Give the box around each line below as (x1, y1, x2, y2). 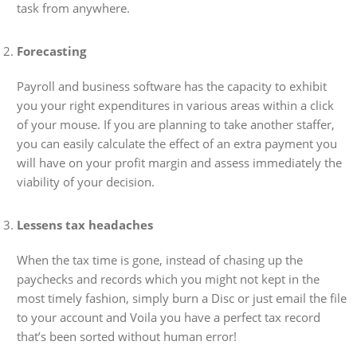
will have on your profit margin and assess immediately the (17, 155, 343, 171)
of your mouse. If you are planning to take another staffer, (17, 116, 335, 132)
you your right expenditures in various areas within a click (17, 97, 335, 113)
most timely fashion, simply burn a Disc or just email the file (17, 290, 347, 306)
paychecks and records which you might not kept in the (17, 271, 320, 287)
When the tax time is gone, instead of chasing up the (17, 252, 304, 268)
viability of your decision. (17, 174, 155, 190)
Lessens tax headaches (17, 217, 154, 233)
